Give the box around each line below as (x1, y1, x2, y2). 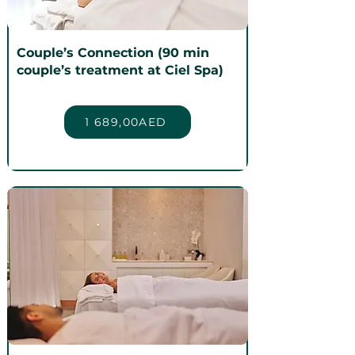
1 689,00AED (85, 115, 167, 130)
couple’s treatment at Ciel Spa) (17, 63, 223, 78)
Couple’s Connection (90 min (17, 45, 209, 61)
